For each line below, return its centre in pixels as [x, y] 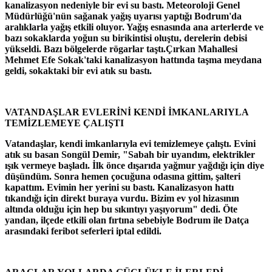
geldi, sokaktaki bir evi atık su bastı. [78, 71]
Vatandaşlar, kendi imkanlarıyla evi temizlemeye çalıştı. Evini [130, 144]
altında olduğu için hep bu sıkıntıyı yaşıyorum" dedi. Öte [121, 209]
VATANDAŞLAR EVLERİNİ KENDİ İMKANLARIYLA [127, 112]
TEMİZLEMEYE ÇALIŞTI [64, 123]
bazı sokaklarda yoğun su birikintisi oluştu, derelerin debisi [126, 38]
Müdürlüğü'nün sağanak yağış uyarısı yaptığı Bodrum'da [123, 16]
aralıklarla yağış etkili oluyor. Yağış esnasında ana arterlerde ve [134, 27]
